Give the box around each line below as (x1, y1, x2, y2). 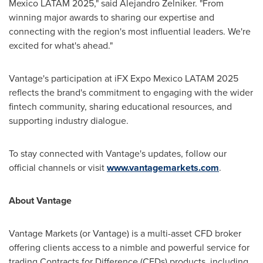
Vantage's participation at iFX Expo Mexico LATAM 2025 (9, 71, 238, 85)
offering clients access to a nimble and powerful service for (9, 240, 249, 254)
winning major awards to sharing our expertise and (9, 10, 214, 24)
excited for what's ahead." (9, 38, 113, 52)
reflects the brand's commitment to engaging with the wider (9, 85, 253, 99)
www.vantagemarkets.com (107, 160, 219, 174)
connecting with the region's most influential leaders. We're (9, 24, 251, 38)
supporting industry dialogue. (9, 113, 129, 127)
